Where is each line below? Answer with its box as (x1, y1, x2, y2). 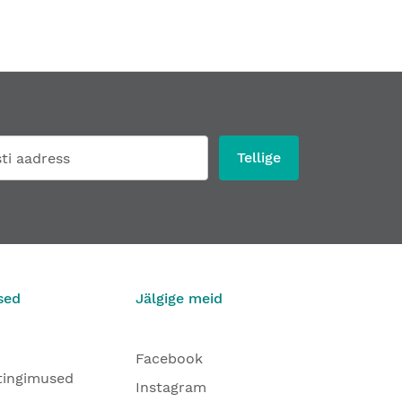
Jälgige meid (135, 290, 223, 307)
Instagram (135, 379, 206, 396)
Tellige (237, 149, 281, 166)
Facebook (135, 350, 203, 367)
